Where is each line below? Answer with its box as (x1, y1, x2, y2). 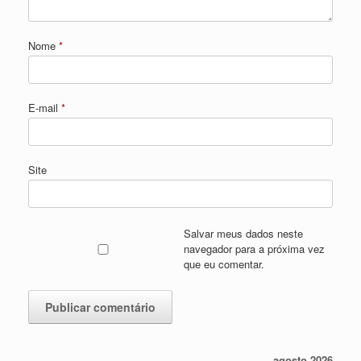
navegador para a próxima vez (183, 241, 325, 257)
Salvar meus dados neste (183, 226, 303, 242)
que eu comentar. (183, 256, 264, 272)
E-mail (28, 100, 61, 116)
